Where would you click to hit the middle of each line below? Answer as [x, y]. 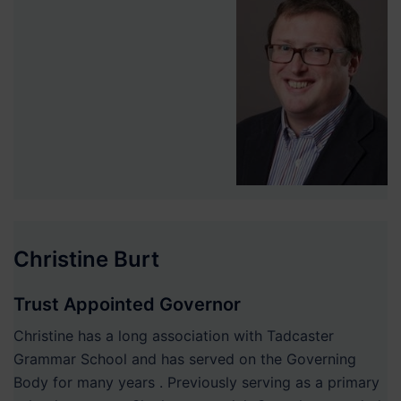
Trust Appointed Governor [127, 305]
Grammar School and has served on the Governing [185, 359]
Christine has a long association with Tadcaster [174, 336]
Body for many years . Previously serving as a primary [196, 383]
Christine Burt [86, 260]
